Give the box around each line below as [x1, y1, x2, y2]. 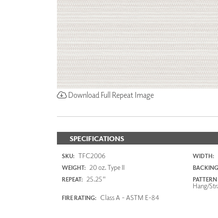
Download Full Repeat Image [67, 90, 154, 100]
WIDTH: [192, 152, 214, 160]
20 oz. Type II [88, 163, 125, 171]
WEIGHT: [62, 163, 86, 171]
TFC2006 [77, 151, 106, 160]
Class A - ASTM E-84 [99, 193, 159, 201]
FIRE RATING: [62, 194, 96, 201]
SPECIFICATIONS [70, 134, 124, 143]
